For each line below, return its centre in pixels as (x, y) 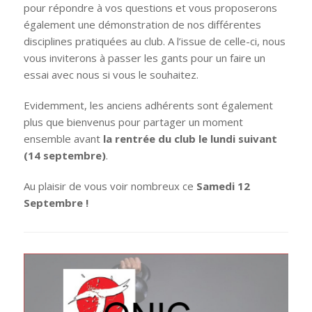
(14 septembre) (64, 155)
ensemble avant (63, 138)
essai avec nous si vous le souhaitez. (111, 74)
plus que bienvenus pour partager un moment (133, 122)
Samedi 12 (223, 186)
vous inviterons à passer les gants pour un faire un (144, 57)
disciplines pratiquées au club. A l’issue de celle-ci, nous (154, 41)
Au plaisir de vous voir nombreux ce (110, 186)
